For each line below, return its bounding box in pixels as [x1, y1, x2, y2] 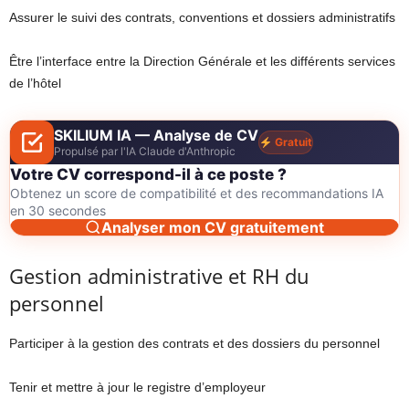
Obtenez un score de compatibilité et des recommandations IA [10, 185, 383, 202]
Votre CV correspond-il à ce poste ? [10, 165, 287, 184]
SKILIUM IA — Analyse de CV [54, 126, 258, 145]
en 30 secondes [10, 203, 106, 219]
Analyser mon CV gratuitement [101, 218, 324, 237]
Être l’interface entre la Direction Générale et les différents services [9, 54, 395, 69]
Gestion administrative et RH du [9, 262, 309, 290]
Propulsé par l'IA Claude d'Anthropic [54, 144, 236, 159]
